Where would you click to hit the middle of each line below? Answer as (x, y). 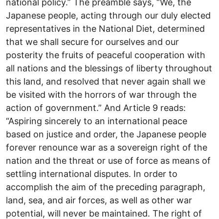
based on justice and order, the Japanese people (106, 134)
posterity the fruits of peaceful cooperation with (106, 55)
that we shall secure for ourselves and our (92, 42)
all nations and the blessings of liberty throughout (109, 68)
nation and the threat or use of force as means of (108, 160)
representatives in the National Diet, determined (105, 28)
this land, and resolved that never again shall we (106, 81)
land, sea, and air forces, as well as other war (99, 200)
